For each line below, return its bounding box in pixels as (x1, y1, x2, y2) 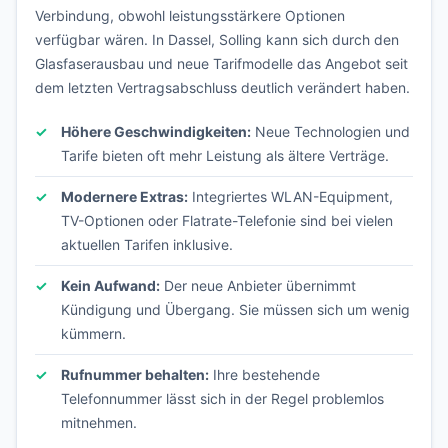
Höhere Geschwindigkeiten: (61, 123, 251, 140)
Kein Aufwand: (61, 277, 160, 294)
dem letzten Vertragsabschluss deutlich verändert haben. (35, 79, 410, 96)
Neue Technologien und (251, 123, 410, 140)
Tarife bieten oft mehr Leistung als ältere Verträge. (61, 147, 389, 164)
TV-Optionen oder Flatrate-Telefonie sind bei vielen (61, 212, 393, 229)
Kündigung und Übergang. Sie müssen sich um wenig (61, 301, 410, 318)
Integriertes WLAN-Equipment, (188, 188, 393, 205)
